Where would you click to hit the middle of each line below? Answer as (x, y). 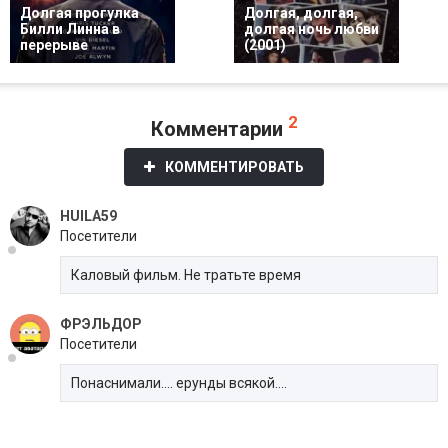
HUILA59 (88, 215)
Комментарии (219, 128)
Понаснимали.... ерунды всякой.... (179, 382)
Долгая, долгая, (301, 13)
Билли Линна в (70, 29)
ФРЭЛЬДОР (101, 323)
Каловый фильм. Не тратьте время (186, 274)
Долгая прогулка (79, 13)
